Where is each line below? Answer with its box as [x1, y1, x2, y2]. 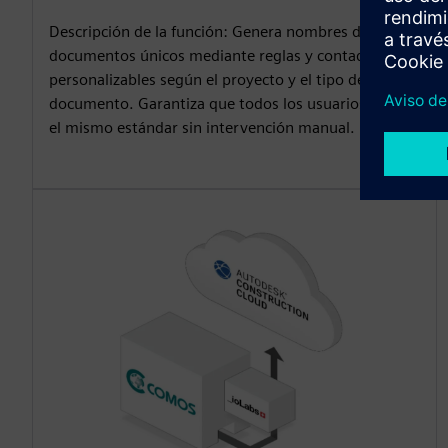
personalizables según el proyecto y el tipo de [49, 69, 365, 89]
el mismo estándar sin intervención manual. [49, 117, 355, 137]
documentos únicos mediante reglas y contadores [49, 45, 395, 65]
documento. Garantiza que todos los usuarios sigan [49, 93, 407, 113]
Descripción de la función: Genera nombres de [49, 21, 369, 41]
